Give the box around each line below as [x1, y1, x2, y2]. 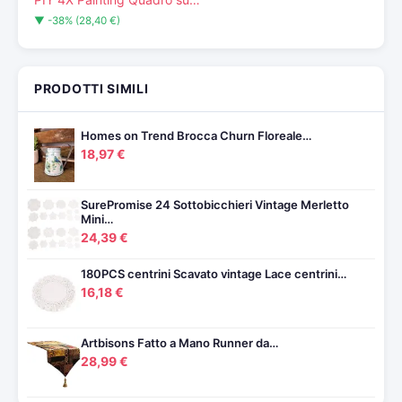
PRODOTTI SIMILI [34, 81, 149, 96]
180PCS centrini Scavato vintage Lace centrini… [81, 267, 346, 281]
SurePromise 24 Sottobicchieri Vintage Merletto [81, 197, 349, 212]
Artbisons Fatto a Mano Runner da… [81, 336, 278, 350]
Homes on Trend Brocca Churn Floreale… [81, 128, 311, 143]
